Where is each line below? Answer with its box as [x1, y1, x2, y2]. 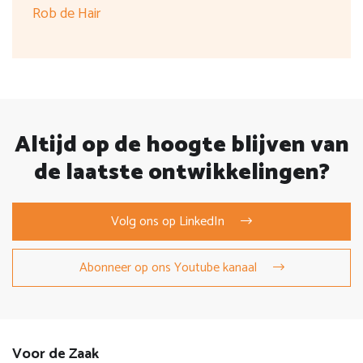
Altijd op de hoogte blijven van [14, 126, 349, 164]
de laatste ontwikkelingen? [33, 153, 330, 191]
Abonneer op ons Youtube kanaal [79, 256, 257, 279]
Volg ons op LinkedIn [111, 210, 224, 233]
